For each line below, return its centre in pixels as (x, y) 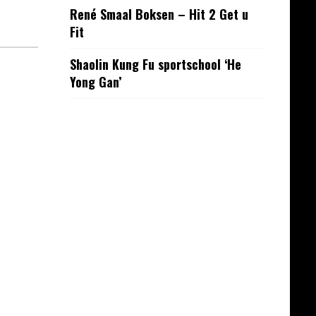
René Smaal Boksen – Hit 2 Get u (159, 14)
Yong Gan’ (95, 82)
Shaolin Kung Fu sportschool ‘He (155, 64)
